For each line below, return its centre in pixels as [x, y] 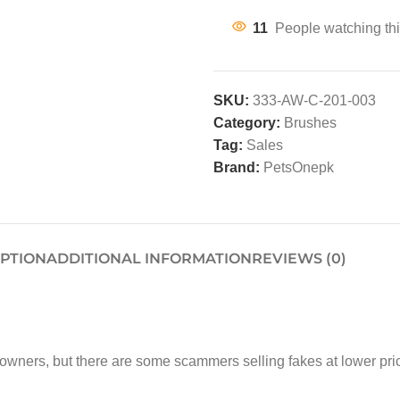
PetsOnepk [299, 167]
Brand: [238, 167]
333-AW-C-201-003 [314, 100]
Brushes [310, 123]
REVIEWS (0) [299, 258]
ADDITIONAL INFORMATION [149, 258]
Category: [247, 123]
